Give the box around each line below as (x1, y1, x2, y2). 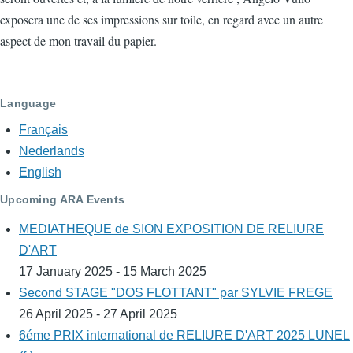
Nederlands (19, 144, 84, 158)
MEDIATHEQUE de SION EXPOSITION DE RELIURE (19, 222, 324, 236)
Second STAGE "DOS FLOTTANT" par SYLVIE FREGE (19, 286, 333, 300)
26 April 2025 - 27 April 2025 (19, 307, 177, 321)
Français (19, 123, 68, 137)
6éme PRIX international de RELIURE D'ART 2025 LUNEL (19, 329, 350, 343)
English (19, 165, 61, 180)
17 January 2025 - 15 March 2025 (19, 265, 206, 279)
